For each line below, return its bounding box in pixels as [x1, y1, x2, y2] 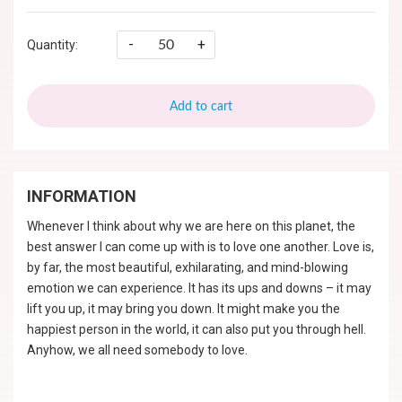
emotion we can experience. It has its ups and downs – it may [27, 281, 371, 295]
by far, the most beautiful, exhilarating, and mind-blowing [27, 260, 348, 275]
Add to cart [170, 100, 232, 113]
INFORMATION [27, 187, 136, 205]
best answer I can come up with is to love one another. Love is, [27, 240, 374, 254]
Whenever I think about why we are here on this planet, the [27, 219, 355, 233]
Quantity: [27, 38, 78, 52]
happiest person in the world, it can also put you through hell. [27, 322, 366, 336]
